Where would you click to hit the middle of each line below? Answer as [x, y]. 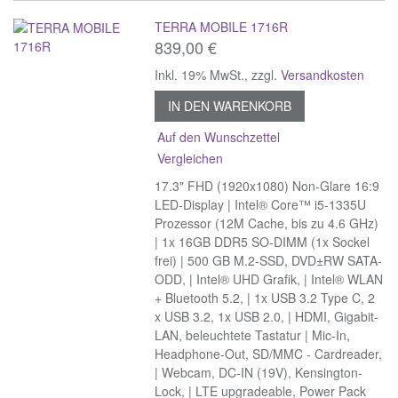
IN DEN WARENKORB [230, 105]
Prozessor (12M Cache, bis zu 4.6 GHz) [267, 223]
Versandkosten [323, 74]
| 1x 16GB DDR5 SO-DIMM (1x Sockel [263, 241]
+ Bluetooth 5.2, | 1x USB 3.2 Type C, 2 [265, 297]
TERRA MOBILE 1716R [222, 26]
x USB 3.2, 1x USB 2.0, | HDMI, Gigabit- [267, 316]
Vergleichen [191, 158]
